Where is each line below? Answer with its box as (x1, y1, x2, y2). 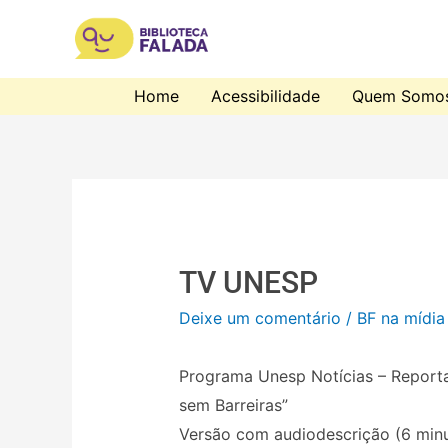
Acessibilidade (210, 86, 320, 107)
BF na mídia (356, 307, 445, 328)
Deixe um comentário (178, 307, 341, 328)
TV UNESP (178, 264, 318, 300)
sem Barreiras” (178, 394, 288, 415)
